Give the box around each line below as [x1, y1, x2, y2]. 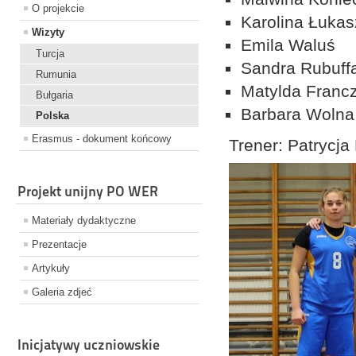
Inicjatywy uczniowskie [17, 336, 160, 354]
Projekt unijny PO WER [17, 183, 158, 200]
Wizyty [32, 26, 64, 39]
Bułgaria [36, 89, 73, 102]
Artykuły [32, 262, 70, 275]
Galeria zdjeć [32, 286, 92, 299]
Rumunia [36, 68, 76, 81]
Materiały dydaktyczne [32, 215, 136, 227]
